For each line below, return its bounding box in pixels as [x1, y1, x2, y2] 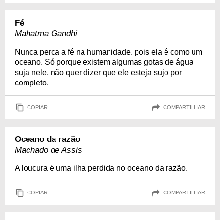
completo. [15, 78, 49, 87]
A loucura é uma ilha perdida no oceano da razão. [15, 164, 188, 172]
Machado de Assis [15, 145, 82, 155]
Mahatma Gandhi [15, 28, 77, 38]
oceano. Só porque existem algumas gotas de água [15, 57, 193, 66]
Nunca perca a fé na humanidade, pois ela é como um [15, 47, 202, 56]
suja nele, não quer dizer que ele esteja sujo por [15, 68, 182, 77]
